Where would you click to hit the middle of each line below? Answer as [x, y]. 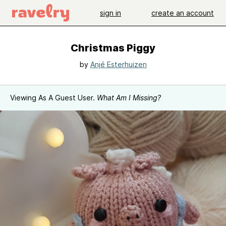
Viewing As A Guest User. [53, 98]
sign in [110, 13]
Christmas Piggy [113, 48]
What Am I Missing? [129, 98]
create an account [183, 13]
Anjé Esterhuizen [118, 64]
